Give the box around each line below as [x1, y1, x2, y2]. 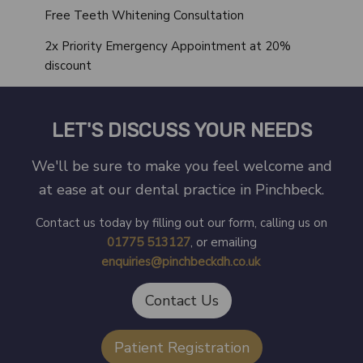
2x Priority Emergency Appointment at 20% [45, 38, 291, 54]
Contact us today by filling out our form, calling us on [36, 215, 327, 231]
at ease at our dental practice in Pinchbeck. [39, 180, 324, 199]
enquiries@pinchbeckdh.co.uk [100, 254, 260, 270]
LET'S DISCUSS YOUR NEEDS [51, 119, 312, 142]
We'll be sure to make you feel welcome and [31, 156, 332, 176]
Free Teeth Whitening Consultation [45, 7, 247, 23]
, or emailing [190, 234, 257, 250]
